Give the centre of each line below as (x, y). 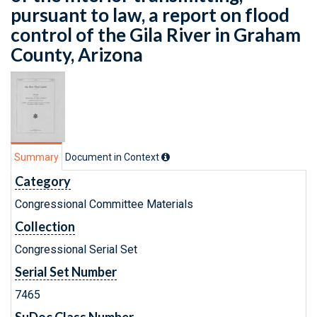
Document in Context (113, 157)
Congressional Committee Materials (104, 204)
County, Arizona (77, 54)
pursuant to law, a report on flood (150, 15)
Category (43, 181)
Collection (45, 226)
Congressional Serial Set (76, 249)
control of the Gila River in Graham (156, 35)
